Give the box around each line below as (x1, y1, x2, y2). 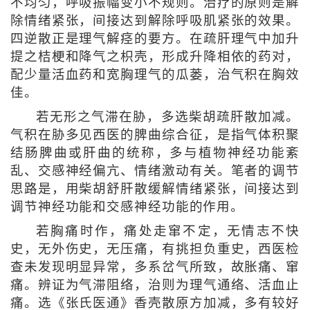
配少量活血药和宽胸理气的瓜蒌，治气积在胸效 (10, 68, 300, 82)
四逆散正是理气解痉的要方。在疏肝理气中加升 (10, 32, 300, 46)
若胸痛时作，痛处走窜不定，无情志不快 (35, 224, 300, 239)
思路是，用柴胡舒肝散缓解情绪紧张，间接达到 (10, 182, 300, 197)
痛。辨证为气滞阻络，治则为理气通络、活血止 (10, 278, 300, 293)
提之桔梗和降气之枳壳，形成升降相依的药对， (10, 50, 300, 64)
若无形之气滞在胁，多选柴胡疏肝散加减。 (35, 110, 300, 125)
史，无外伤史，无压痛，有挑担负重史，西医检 (10, 242, 300, 257)
